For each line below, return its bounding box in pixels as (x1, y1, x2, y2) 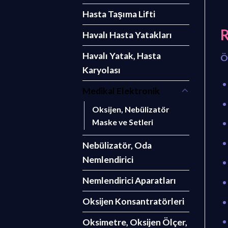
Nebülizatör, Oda (82, 140, 152, 151)
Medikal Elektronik (82, 85, 160, 97)
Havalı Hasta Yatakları (82, 30, 172, 41)
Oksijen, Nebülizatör (92, 104, 169, 115)
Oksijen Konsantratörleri (82, 196, 184, 207)
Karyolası (82, 65, 121, 76)
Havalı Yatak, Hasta (82, 50, 161, 62)
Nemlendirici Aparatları (82, 175, 176, 186)
